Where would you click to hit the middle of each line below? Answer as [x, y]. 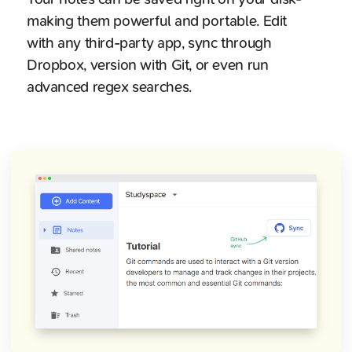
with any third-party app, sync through [149, 44]
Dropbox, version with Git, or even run [148, 66]
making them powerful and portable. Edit [157, 22]
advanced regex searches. [109, 88]
